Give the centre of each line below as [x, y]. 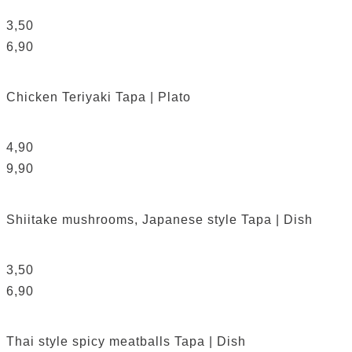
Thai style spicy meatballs [90, 342]
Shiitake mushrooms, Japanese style [124, 219]
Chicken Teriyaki [61, 97]
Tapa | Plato [153, 97]
